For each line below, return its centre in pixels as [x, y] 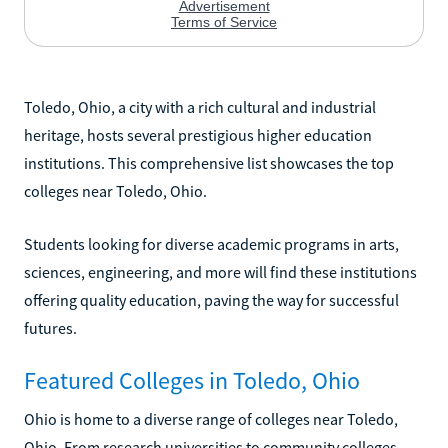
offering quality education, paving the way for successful [211, 299]
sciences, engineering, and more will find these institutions [220, 271]
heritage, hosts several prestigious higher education [198, 134]
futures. [50, 327]
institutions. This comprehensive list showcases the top [209, 162]
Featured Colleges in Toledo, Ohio [192, 380]
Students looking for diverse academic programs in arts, [211, 243]
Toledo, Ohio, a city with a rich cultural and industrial [200, 106]
